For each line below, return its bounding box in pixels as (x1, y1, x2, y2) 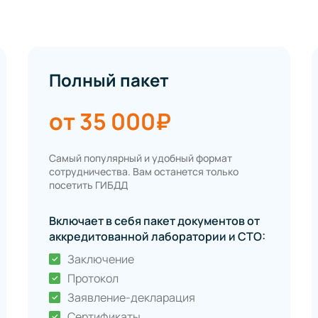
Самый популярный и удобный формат (49, 151, 232, 165)
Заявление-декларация (67, 290, 195, 306)
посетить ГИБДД (49, 178, 128, 192)
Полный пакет (49, 68, 169, 92)
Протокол (67, 270, 119, 287)
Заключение (67, 251, 134, 268)
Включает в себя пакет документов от (49, 213, 260, 229)
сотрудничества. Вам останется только (49, 165, 238, 179)
